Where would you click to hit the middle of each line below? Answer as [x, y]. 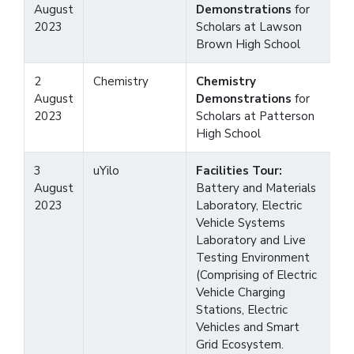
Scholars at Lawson [249, 26]
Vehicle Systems [241, 222]
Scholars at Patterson [255, 116]
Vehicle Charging [241, 292]
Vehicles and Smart [248, 327]
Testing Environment [253, 257]
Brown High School [248, 44]
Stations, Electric [242, 309]
